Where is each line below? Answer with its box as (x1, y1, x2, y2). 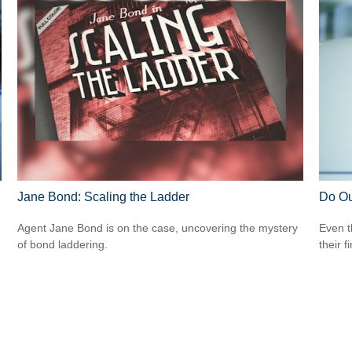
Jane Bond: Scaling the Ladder (17, 189, 190, 203)
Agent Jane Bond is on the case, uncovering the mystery (17, 222, 299, 235)
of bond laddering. (17, 238, 108, 251)
